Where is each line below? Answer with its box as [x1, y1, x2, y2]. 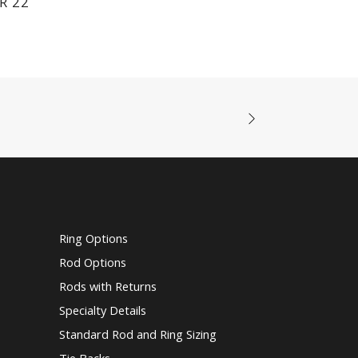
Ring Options [58, 230, 128, 247]
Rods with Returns [58, 278, 157, 295]
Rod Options [58, 254, 126, 271]
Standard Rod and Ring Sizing [58, 326, 217, 343]
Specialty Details [58, 302, 146, 319]
